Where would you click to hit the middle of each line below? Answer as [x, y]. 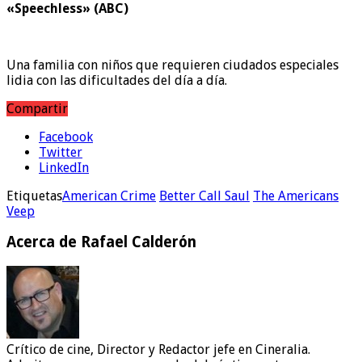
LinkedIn [64, 167]
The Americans [296, 196]
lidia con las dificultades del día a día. [117, 80]
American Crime [109, 196]
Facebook [66, 137]
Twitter [61, 152]
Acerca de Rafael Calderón [101, 242]
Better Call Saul [204, 196]
